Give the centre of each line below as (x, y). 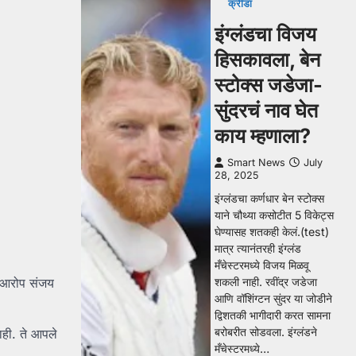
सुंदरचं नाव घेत (266, 110)
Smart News (256, 163)
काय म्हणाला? (263, 136)
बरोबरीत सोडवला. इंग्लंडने (266, 332)
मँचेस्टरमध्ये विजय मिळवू (262, 265)
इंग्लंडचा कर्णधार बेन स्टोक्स (269, 198)
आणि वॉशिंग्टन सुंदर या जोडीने (273, 298)
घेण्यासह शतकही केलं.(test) (272, 232)
